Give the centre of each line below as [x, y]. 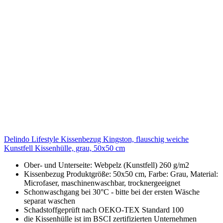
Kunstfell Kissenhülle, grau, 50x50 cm [64, 148]
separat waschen [50, 201]
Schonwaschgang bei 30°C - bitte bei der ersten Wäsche [112, 192]
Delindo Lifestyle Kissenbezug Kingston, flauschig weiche [96, 139]
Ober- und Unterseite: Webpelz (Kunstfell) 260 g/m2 [107, 165]
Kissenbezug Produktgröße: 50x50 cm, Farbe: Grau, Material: [121, 174]
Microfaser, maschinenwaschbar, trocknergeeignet [102, 183]
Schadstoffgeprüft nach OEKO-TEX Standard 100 [104, 210]
